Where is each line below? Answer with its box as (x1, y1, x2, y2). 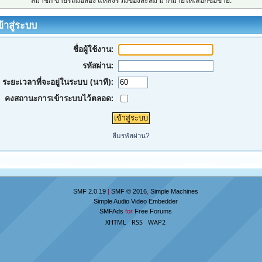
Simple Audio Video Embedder (93, 197, 178, 205)
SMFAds (99, 207, 123, 215)
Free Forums (134, 207, 172, 215)
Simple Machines (150, 187, 198, 195)
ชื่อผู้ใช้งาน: (73, 43, 114, 54)
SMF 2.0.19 (73, 187, 106, 195)
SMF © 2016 (111, 187, 147, 195)
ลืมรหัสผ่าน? (112, 132, 150, 140)
